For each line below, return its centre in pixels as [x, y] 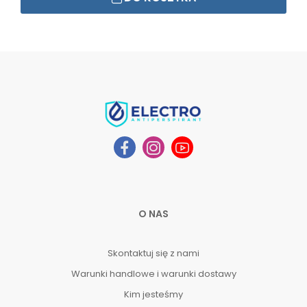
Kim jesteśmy [153, 294]
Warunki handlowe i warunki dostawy [153, 273]
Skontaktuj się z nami [153, 253]
